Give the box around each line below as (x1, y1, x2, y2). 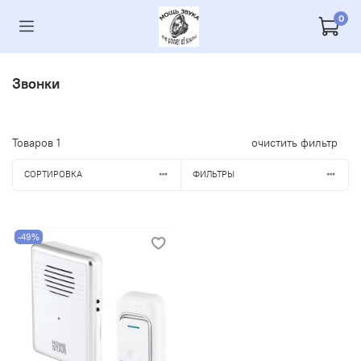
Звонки (12, 73, 60, 93)
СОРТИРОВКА (23, 168, 82, 180)
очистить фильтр (251, 135, 338, 150)
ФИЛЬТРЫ (192, 168, 234, 180)
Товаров (12, 135, 56, 150)
